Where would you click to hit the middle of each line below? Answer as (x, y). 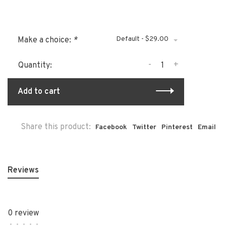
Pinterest (177, 128)
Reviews (23, 171)
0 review (23, 214)
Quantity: (35, 66)
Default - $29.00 (142, 39)
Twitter (144, 128)
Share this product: (56, 127)
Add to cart (39, 92)
